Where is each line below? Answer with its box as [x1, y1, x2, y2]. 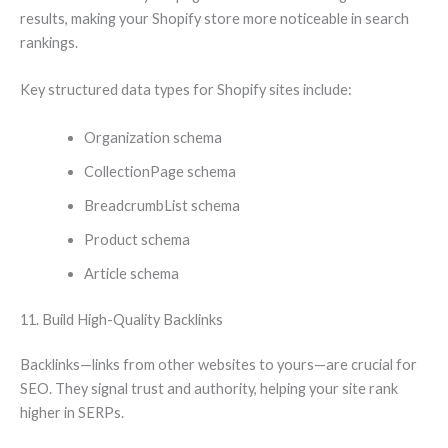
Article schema [83, 264, 179, 282]
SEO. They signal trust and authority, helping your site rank [20, 380, 398, 398]
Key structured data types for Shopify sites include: [20, 81, 352, 99]
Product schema [83, 230, 190, 248]
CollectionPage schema [83, 162, 236, 180]
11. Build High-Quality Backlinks [20, 310, 223, 328]
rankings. [20, 34, 78, 51]
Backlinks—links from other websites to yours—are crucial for [20, 356, 417, 374]
